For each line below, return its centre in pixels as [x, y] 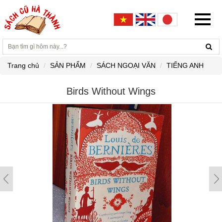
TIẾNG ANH [185, 65]
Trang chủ [23, 65]
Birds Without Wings [111, 91]
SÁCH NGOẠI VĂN [126, 65]
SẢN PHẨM [68, 65]
